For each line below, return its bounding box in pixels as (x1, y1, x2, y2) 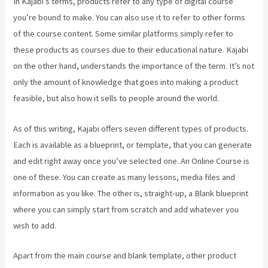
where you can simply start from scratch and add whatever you (13, 203, 239, 215)
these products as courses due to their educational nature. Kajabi (13, 44, 249, 56)
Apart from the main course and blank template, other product (13, 250, 237, 261)
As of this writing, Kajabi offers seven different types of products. (13, 123, 249, 134)
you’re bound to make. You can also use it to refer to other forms (13, 12, 246, 23)
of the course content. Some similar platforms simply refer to (13, 28, 234, 39)
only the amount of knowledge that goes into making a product (13, 77, 239, 88)
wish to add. (13, 220, 57, 231)
